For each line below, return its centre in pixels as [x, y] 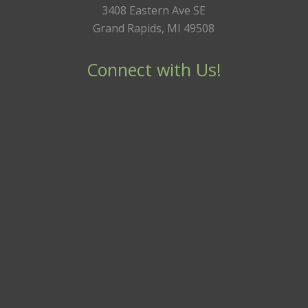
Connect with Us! [154, 69]
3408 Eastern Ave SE [154, 11]
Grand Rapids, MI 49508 [154, 29]
